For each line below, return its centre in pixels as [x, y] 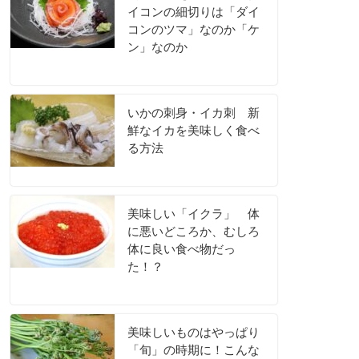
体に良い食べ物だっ [182, 249]
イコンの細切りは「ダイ [194, 12]
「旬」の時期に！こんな [194, 350]
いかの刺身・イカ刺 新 [194, 113]
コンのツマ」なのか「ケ [194, 30]
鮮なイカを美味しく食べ [194, 131]
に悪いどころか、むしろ [194, 232]
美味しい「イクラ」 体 [194, 214]
